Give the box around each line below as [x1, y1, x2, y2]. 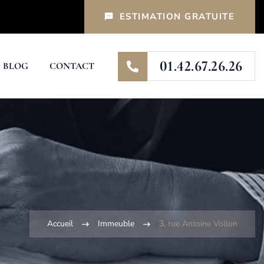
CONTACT [49, 60, 94, 72]
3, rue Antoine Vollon [159, 218, 237, 229]
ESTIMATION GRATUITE [119, 11, 235, 22]
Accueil [47, 218, 73, 229]
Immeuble [98, 218, 134, 229]
